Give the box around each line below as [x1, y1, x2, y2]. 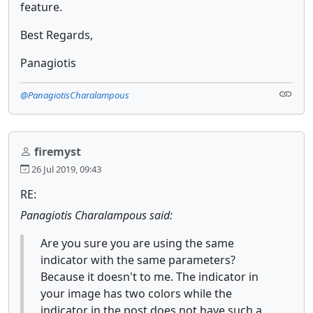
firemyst [34, 143, 81, 159]
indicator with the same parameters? [41, 252, 235, 268]
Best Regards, [20, 27, 93, 43]
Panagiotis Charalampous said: [20, 207, 173, 223]
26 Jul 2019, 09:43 [29, 162, 101, 175]
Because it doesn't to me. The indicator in [41, 268, 259, 284]
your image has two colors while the [41, 285, 232, 301]
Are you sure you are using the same [41, 235, 234, 251]
